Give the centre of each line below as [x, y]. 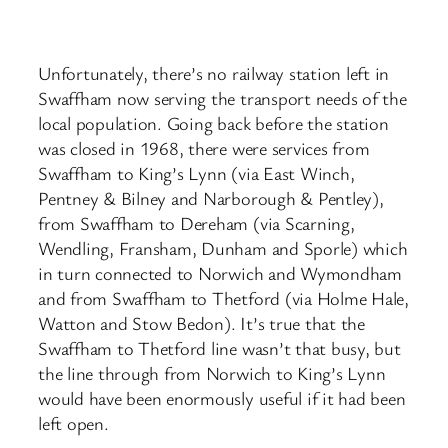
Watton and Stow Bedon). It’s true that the [201, 323]
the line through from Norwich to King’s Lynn [212, 373]
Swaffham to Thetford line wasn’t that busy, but [219, 348]
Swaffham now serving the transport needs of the [222, 98]
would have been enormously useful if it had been [222, 398]
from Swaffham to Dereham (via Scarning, [196, 223]
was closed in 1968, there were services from [204, 148]
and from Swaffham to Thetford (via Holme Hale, [223, 298]
